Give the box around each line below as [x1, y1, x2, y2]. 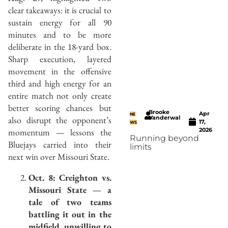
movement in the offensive [8, 65, 111, 77]
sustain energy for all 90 [8, 16, 111, 28]
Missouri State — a [28, 184, 111, 196]
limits [129, 141, 152, 152]
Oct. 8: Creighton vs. [28, 172, 111, 184]
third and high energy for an [8, 77, 111, 89]
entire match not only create [8, 89, 111, 101]
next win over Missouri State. [8, 150, 109, 162]
